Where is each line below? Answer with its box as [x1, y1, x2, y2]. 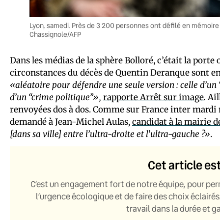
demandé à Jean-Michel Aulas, [10, 116, 132, 127]
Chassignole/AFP [29, 29, 81, 39]
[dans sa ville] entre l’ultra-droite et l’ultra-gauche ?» [10, 128, 210, 139]
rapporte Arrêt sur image [103, 91, 204, 103]
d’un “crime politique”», [10, 91, 101, 103]
